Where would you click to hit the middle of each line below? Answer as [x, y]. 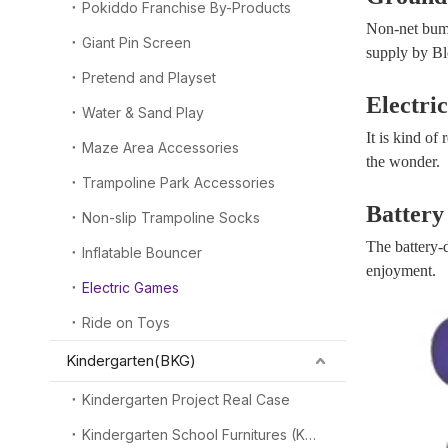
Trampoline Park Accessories [178, 182]
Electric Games [130, 287]
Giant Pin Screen [136, 42]
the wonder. [403, 161]
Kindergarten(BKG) [131, 360]
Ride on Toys [126, 322]
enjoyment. [401, 270]
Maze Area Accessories [160, 147]
